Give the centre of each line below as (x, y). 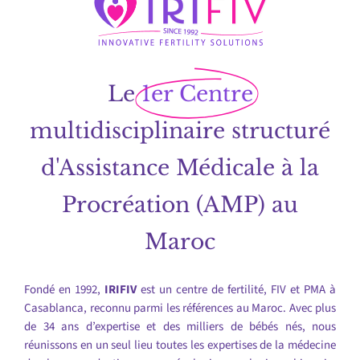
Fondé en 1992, (64, 290)
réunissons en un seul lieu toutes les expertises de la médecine (180, 346)
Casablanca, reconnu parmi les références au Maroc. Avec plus (180, 309)
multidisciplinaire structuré (180, 131)
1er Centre (197, 94)
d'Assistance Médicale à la (180, 168)
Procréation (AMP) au (180, 205)
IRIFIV (121, 290)
